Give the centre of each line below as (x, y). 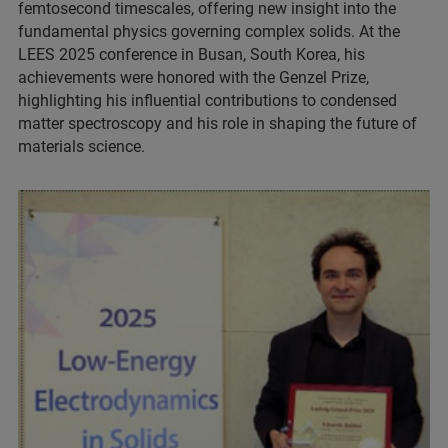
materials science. (81, 146)
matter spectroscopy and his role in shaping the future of (217, 123)
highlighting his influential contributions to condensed (207, 100)
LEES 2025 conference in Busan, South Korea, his (191, 54)
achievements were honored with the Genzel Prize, (193, 77)
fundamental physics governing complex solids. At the (209, 31)
